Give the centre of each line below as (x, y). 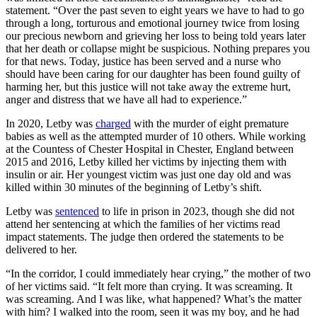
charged (113, 123)
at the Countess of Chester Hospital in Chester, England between (150, 149)
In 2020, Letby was (51, 123)
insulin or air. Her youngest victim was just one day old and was (148, 174)
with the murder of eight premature (210, 123)
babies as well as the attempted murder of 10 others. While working (156, 136)
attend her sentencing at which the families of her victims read (143, 224)
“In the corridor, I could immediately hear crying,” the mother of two (158, 273)
